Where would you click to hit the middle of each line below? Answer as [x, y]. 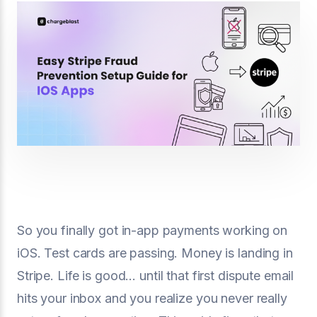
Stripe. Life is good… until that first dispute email [156, 275]
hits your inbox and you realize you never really [152, 298]
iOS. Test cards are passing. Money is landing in [155, 253]
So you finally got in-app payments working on [152, 230]
